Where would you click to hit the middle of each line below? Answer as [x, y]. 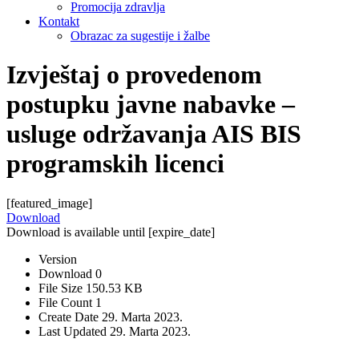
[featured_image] [49, 203]
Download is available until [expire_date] [111, 232]
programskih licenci [115, 164]
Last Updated [74, 331]
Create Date [70, 317]
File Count [67, 302]
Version [58, 259]
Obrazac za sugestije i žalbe [140, 35]
